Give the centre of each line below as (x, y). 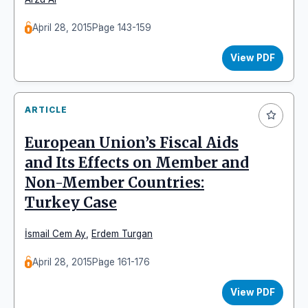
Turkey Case (71, 202)
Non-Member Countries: (114, 183)
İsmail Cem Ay (55, 233)
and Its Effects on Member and (137, 163)
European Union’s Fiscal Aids (132, 143)
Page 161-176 (121, 262)
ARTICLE (46, 109)
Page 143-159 (122, 27)
